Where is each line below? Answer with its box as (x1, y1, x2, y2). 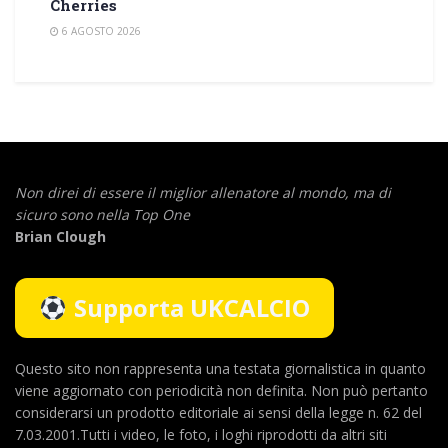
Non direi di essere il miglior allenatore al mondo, (15, 182, 353, 202)
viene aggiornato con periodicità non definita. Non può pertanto (15, 380, 428, 400)
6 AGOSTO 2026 (59, 23, 141, 38)
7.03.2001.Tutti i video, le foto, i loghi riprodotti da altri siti (15, 424, 387, 444)
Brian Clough (15, 226, 106, 246)
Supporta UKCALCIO (74, 290, 311, 324)
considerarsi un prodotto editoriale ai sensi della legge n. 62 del (15, 402, 422, 422)
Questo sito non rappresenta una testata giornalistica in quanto (15, 358, 426, 378)
